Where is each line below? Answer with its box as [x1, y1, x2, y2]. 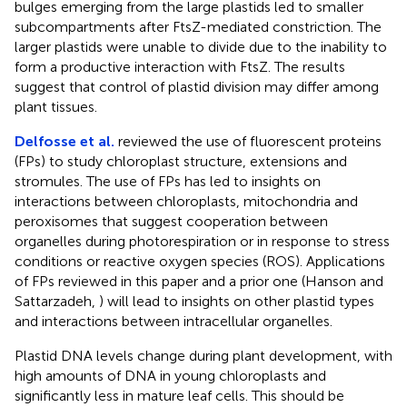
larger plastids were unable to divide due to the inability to [15, 38, 387, 56]
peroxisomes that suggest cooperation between [15, 213, 328, 231]
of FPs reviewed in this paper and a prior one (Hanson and [15, 273, 383, 291]
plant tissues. [15, 98, 97, 116]
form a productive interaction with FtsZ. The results [15, 58, 345, 76]
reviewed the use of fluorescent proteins [114, 133, 382, 151]
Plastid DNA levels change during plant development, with [15, 347, 392, 365]
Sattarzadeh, [15, 293, 99, 311]
